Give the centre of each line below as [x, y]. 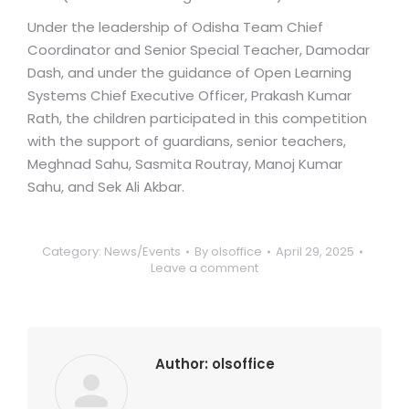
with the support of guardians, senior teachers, [187, 141]
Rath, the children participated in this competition [197, 118]
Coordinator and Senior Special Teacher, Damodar [199, 50]
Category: [73, 252]
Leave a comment [204, 268]
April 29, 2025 [315, 252]
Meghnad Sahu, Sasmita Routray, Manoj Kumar [185, 164]
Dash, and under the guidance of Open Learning [189, 73]
